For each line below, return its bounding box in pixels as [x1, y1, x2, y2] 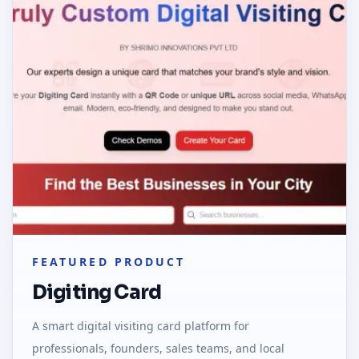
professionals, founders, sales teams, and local [32, 340, 284, 356]
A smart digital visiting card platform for [32, 317, 249, 333]
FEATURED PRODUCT [32, 253, 186, 269]
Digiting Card [32, 280, 162, 305]
